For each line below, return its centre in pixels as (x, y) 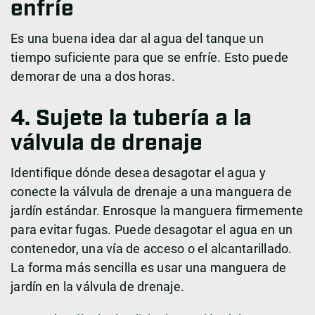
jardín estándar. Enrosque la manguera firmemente (157, 211)
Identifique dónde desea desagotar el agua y (138, 173)
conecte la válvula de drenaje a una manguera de (151, 192)
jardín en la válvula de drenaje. (97, 287)
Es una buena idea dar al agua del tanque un (137, 39)
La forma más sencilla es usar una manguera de (149, 268)
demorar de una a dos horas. (94, 77)
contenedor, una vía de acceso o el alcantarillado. (152, 249)
